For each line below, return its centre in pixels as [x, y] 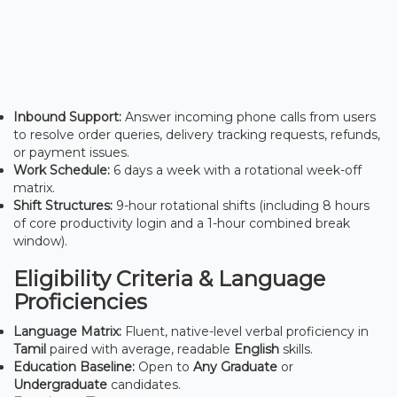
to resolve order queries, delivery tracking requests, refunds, [197, 134]
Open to [164, 366]
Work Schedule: [62, 170]
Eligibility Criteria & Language [169, 278]
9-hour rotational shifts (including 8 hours [241, 205]
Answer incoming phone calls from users [249, 117]
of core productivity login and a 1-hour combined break [182, 223]
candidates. [144, 384]
